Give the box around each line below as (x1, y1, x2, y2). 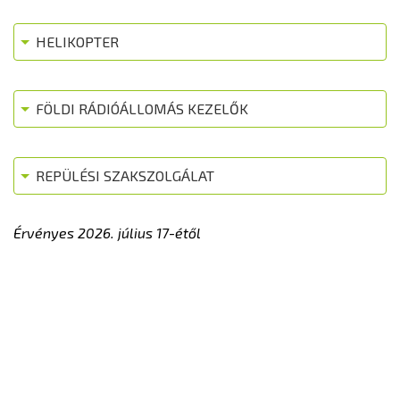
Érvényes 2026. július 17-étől (13, 224, 201, 241)
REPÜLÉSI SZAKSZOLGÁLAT (36, 167, 214, 184)
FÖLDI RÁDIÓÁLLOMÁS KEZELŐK (36, 100, 248, 117)
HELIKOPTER (36, 33, 119, 50)
